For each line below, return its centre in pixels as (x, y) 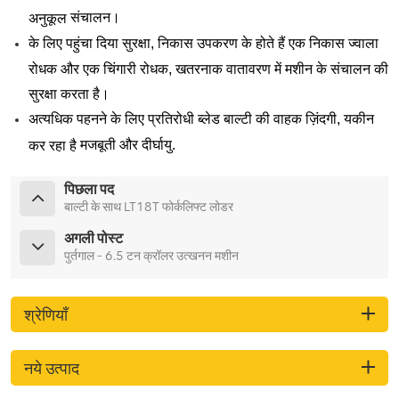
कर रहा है (53, 145)
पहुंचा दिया (92, 43)
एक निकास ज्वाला (332, 43)
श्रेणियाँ (46, 314)
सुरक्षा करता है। (69, 94)
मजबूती (98, 144)
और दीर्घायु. (146, 144)
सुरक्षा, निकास (158, 43)
